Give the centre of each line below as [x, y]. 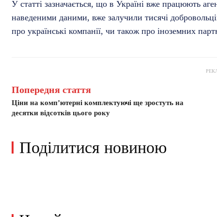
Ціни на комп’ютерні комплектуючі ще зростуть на [98, 103]
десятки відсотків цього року [61, 113]
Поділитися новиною [93, 148]
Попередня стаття [51, 90]
